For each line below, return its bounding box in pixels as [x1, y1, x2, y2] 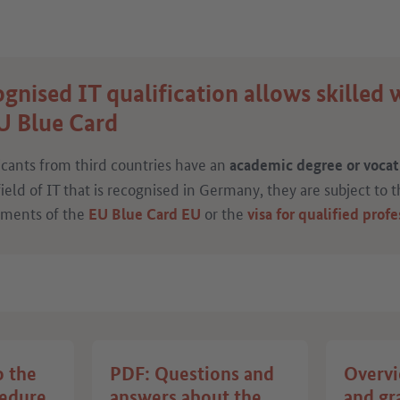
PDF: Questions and [109, 361, 274, 385]
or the [204, 201, 244, 223]
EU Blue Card [88, 203, 178, 224]
